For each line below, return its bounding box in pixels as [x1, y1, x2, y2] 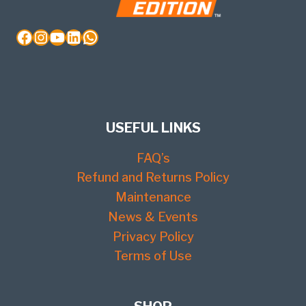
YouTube [48, 26, 117, 46]
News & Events [108, 210, 198, 225]
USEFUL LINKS [105, 120, 201, 137]
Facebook [16, 26, 92, 46]
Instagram [32, 26, 114, 46]
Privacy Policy [112, 229, 194, 244]
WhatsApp [81, 26, 167, 46]
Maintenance [115, 190, 191, 205]
